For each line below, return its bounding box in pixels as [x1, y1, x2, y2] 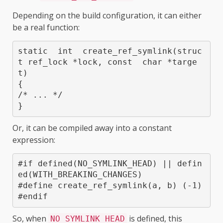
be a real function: [12, 21, 80, 33]
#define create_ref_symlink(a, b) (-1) [17, 181, 202, 191]
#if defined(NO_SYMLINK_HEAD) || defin [17, 159, 202, 169]
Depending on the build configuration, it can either [12, 9, 202, 21]
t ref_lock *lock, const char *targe [17, 57, 197, 67]
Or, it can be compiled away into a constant [12, 122, 172, 133]
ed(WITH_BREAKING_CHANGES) [17, 170, 142, 180]
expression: [12, 134, 55, 145]
